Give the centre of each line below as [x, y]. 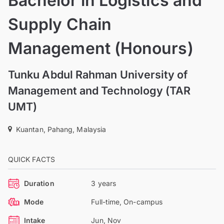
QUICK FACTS [31, 159]
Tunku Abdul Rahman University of [98, 74]
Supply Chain [60, 24]
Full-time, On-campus [127, 201]
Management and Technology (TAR [99, 90]
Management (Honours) [101, 48]
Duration [39, 183]
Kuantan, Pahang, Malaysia [61, 129]
